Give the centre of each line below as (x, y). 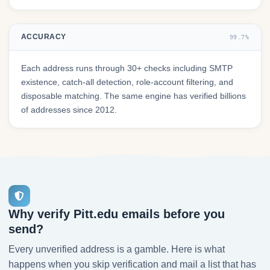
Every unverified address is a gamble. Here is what (117, 250)
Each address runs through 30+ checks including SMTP (127, 68)
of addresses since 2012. (69, 110)
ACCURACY (44, 37)
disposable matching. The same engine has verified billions (133, 96)
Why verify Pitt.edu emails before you (117, 214)
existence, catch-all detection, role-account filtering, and (127, 82)
